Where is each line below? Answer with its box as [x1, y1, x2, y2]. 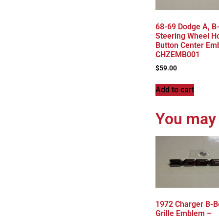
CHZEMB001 [155, 49, 200, 59]
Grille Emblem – [155, 208, 212, 218]
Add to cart [155, 85, 194, 94]
